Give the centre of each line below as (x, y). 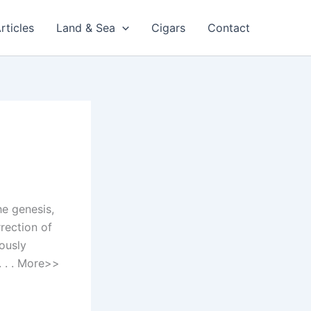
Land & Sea (86, 28)
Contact (229, 28)
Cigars (168, 28)
